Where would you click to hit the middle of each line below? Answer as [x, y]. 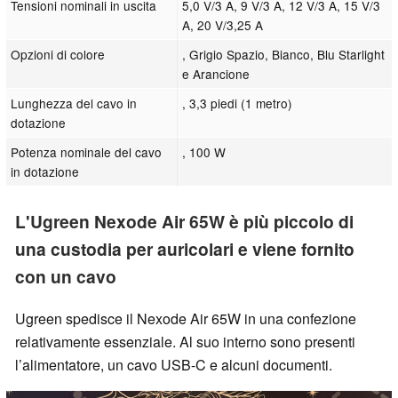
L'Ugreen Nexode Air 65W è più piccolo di [184, 221]
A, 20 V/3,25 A [223, 24]
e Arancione [216, 73]
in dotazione [45, 171]
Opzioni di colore [58, 54]
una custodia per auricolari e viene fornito [185, 248]
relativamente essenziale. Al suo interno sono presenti [185, 341]
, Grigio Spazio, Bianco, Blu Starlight [284, 54]
